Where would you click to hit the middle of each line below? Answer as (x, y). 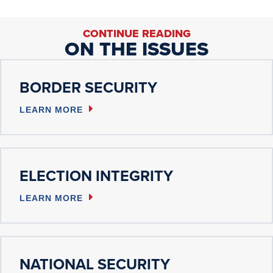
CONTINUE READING (136, 34)
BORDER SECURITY (88, 88)
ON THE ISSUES (136, 49)
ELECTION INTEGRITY (96, 176)
